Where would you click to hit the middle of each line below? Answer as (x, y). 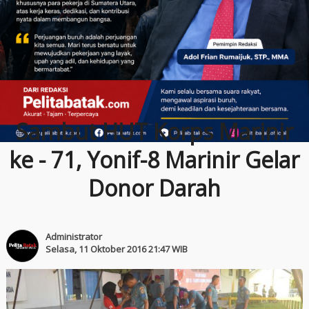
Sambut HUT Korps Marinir (154, 131)
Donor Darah (154, 188)
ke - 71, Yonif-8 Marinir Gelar (154, 160)
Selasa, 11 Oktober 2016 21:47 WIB (116, 249)
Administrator (73, 237)
